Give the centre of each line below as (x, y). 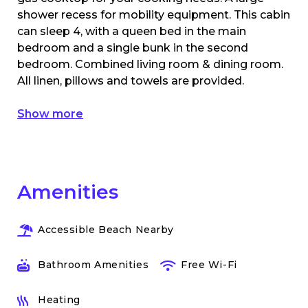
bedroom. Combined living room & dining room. (150, 64)
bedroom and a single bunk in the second (133, 47)
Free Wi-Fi (209, 264)
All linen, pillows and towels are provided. (131, 80)
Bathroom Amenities (93, 264)
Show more (50, 113)
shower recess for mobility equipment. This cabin (154, 14)
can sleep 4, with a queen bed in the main (132, 31)
